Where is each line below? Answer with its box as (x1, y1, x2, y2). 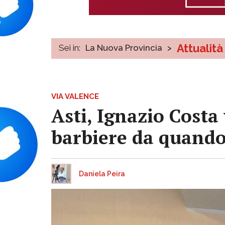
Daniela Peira (79, 169, 125, 178)
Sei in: (59, 42, 80, 53)
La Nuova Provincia (85, 42, 162, 53)
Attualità (177, 41, 223, 55)
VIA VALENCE (51, 91, 99, 101)
